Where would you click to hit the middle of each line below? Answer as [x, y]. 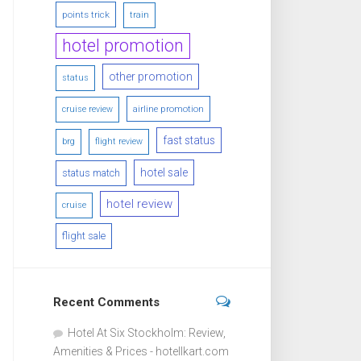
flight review [119, 141]
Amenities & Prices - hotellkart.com [141, 351]
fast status [189, 140]
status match [91, 172]
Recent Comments [106, 302]
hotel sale [164, 172]
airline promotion [168, 108]
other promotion [151, 76]
